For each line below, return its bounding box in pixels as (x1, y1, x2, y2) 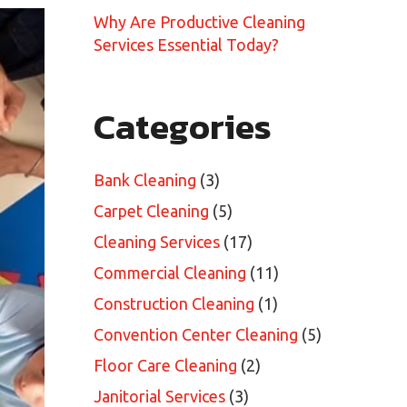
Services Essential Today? (94, 35, 279, 54)
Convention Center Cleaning (94, 325, 298, 344)
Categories (94, 99, 272, 154)
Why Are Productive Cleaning (94, 12, 305, 31)
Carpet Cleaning (94, 202, 209, 221)
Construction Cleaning (94, 294, 254, 313)
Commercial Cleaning (94, 263, 246, 283)
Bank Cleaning (94, 171, 196, 190)
